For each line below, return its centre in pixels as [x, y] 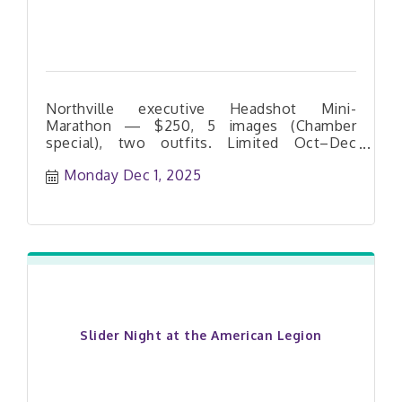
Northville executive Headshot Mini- [201, 108]
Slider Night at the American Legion [201, 335]
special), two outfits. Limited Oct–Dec [201, 142]
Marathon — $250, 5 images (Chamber [201, 125]
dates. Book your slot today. [143, 159]
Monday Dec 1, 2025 [132, 175]
